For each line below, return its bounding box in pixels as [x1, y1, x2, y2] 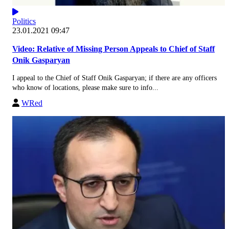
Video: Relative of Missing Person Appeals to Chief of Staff [12, 44, 215, 53]
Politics [12, 16, 36, 26]
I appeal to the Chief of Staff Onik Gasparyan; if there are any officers [12, 74, 217, 82]
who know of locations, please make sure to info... [12, 83, 158, 91]
